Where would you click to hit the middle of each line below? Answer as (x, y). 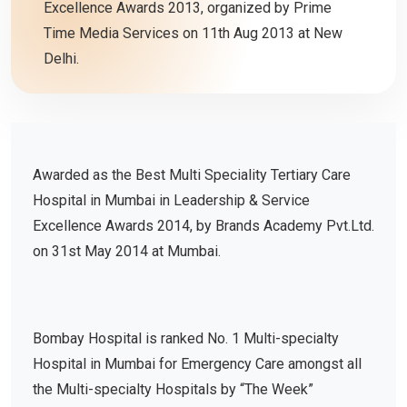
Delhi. (61, 59)
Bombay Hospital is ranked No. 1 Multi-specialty (186, 339)
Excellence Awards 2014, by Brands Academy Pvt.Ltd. (203, 226)
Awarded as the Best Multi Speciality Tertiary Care (192, 175)
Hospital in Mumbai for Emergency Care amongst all (197, 364)
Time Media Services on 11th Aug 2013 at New (193, 34)
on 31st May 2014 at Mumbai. (127, 252)
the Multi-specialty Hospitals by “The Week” (173, 390)
